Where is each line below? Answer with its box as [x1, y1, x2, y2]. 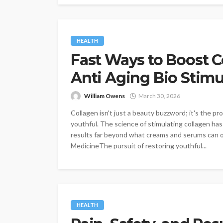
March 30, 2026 [138, 92, 180, 100]
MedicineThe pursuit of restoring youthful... [71, 141, 207, 150]
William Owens [84, 92, 125, 100]
